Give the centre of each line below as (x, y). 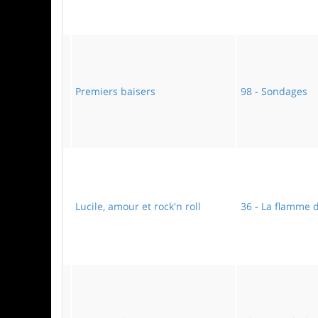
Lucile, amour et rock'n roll (138, 206)
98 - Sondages (274, 91)
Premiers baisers (115, 91)
